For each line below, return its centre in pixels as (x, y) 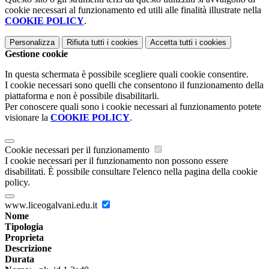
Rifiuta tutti (86, 42)
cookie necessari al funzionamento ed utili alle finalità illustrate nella (133, 10)
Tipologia (24, 226)
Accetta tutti (171, 42)
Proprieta (24, 237)
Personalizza (32, 42)
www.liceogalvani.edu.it (52, 205)
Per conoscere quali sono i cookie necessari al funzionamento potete (133, 106)
